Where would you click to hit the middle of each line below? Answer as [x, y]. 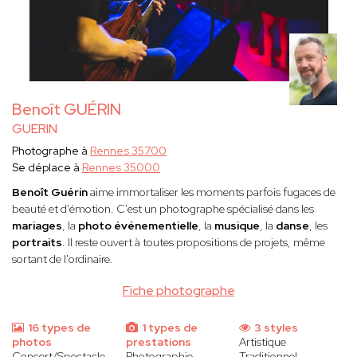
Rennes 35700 [128, 151]
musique [237, 226]
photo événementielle [138, 226]
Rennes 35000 [121, 168]
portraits [37, 243]
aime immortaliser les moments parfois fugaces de [212, 192]
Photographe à [51, 151]
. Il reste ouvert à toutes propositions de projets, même [194, 243]
